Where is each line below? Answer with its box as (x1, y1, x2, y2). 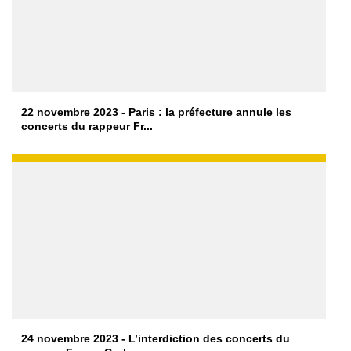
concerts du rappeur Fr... (21, 120, 154, 133)
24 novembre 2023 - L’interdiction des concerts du (21, 332, 291, 346)
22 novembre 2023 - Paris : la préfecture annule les (21, 106, 292, 119)
